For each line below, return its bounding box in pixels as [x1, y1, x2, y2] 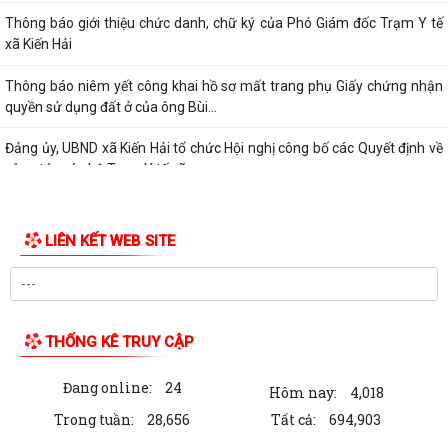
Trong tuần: [54, 410, 134, 430]
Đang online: [62, 378, 152, 398]
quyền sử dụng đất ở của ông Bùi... [5, 98, 217, 115]
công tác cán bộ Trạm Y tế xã [5, 161, 186, 178]
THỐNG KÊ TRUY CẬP [45, 333, 194, 352]
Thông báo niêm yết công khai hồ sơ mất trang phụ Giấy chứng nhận [5, 77, 443, 94]
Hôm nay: [268, 383, 337, 403]
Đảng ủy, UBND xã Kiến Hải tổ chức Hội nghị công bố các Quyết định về [5, 140, 443, 157]
